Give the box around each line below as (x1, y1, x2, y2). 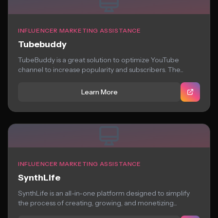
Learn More (81, 88, 118, 96)
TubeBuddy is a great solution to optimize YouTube (18, 55, 179, 64)
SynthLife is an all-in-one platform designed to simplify (18, 189, 190, 198)
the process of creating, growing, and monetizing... (18, 199, 177, 207)
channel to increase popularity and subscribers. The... (18, 65, 183, 74)
